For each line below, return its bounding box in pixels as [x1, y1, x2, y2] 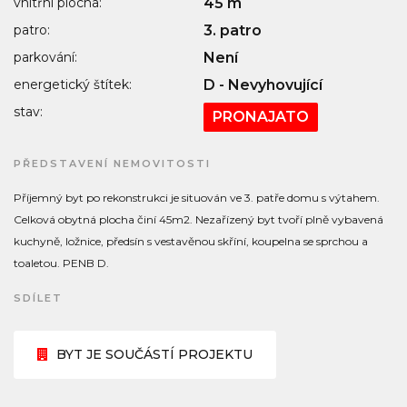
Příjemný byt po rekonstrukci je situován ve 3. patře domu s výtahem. [14, 191, 380, 204]
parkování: [14, 49, 77, 65]
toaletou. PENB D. [14, 256, 109, 270]
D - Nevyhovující [203, 76, 323, 94]
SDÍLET [14, 292, 63, 304]
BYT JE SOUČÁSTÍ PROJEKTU [56, 346, 253, 362]
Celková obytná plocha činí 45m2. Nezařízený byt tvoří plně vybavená [14, 213, 383, 226]
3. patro [203, 22, 262, 39]
